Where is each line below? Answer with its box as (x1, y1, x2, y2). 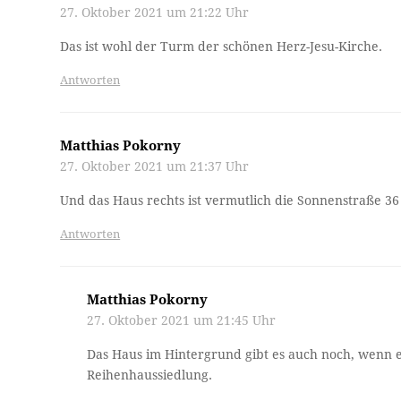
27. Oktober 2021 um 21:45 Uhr (87, 312, 277, 328)
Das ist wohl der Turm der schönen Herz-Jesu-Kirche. (60, 38, 383, 54)
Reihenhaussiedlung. (87, 367, 213, 382)
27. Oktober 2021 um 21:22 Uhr (60, 4, 250, 20)
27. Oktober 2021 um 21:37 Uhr (60, 158, 250, 174)
